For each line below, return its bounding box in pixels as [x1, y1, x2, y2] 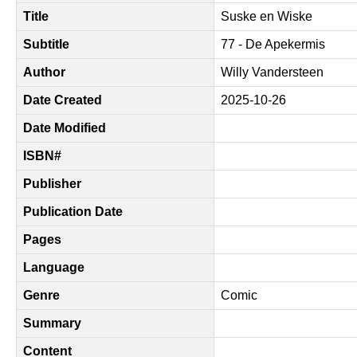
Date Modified [23, 121, 106, 135]
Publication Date [23, 205, 123, 218]
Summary [23, 316, 81, 330]
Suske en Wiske [221, 10, 312, 23]
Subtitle [23, 37, 69, 51]
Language [23, 261, 84, 274]
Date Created [23, 93, 102, 107]
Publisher [23, 177, 81, 190]
